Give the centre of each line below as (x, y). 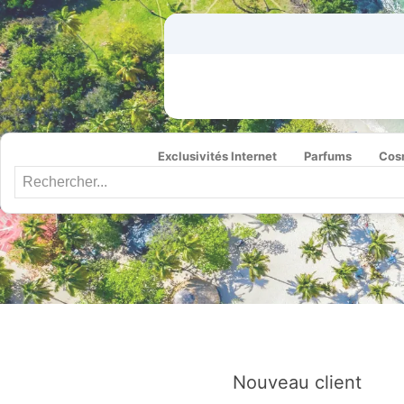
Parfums (328, 156)
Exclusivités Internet (217, 156)
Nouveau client (297, 382)
